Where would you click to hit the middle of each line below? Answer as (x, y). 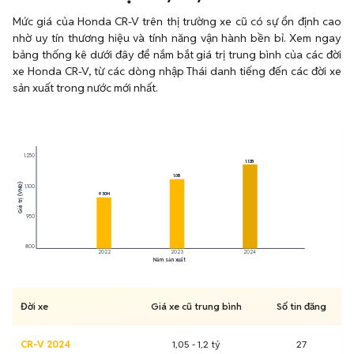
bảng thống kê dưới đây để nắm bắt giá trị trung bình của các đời (177, 55)
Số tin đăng (301, 306)
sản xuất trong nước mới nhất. (85, 88)
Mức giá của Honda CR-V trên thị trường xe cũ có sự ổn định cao (177, 21)
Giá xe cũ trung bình (196, 306)
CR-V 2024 (45, 344)
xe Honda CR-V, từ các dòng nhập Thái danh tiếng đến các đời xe (177, 71)
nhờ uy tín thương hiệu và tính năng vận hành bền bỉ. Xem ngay (177, 38)
